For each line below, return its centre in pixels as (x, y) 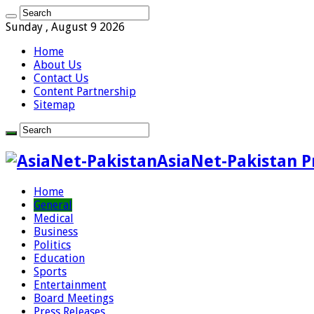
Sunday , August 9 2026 (65, 27)
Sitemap (54, 105)
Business (56, 231)
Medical (54, 218)
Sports (50, 271)
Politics (52, 245)
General (53, 205)
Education (59, 258)
